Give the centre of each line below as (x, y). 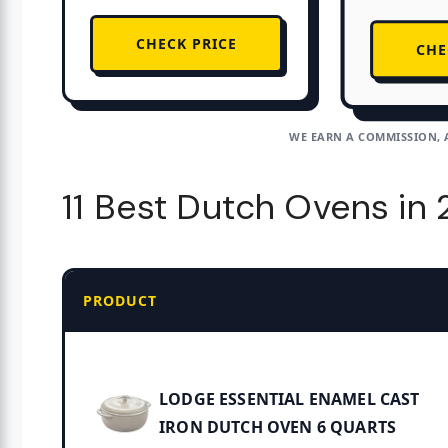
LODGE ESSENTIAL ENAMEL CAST (289, 399)
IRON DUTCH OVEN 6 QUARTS (278, 427)
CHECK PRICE (186, 44)
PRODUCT (120, 301)
